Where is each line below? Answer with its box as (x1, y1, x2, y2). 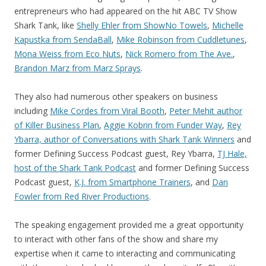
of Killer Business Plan (14, 119, 99, 131)
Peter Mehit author (169, 105, 242, 116)
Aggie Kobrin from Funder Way (104, 119, 222, 131)
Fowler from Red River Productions (14, 191, 149, 202)
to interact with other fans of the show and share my (14, 233, 218, 245)
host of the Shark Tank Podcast (14, 162, 136, 173)
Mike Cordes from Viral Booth (50, 105, 164, 116)
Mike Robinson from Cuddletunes (116, 34, 245, 45)
